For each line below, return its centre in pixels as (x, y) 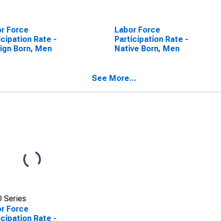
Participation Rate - (151, 39)
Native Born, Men (147, 49)
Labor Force (137, 30)
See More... (114, 78)
